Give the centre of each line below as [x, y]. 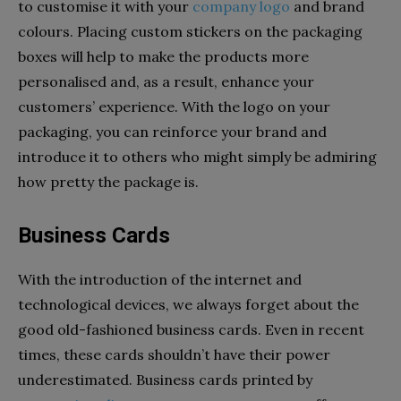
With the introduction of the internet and [160, 279]
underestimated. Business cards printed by [165, 379]
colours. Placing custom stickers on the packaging [190, 31]
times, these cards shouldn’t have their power [174, 354]
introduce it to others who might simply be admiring [197, 156]
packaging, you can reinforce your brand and [172, 131]
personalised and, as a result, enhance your [166, 81]
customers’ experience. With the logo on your [174, 106]
